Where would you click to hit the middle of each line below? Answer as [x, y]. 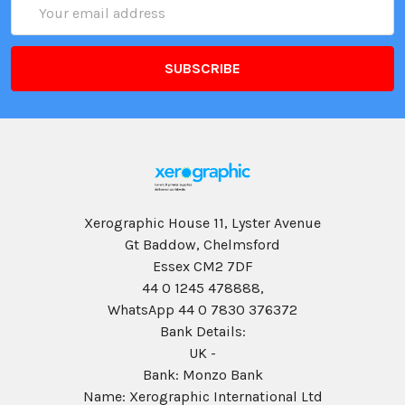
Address [38, 23]
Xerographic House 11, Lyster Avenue [202, 222]
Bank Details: [202, 331]
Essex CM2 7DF [202, 266]
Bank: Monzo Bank [202, 374]
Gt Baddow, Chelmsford [202, 244]
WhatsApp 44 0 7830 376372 [202, 309]
